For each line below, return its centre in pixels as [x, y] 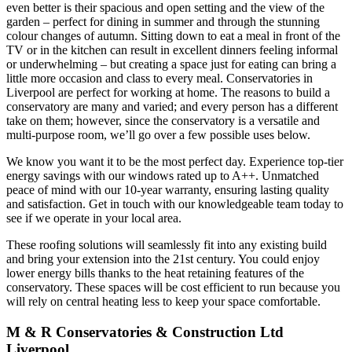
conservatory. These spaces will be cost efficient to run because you [173, 287]
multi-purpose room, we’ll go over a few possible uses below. [158, 134]
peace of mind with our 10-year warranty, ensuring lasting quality [168, 189]
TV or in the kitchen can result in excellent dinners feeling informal [172, 49]
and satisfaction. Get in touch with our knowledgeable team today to [175, 203]
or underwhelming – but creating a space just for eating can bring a [171, 64]
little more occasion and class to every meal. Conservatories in [159, 78]
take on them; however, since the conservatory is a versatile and [163, 120]
